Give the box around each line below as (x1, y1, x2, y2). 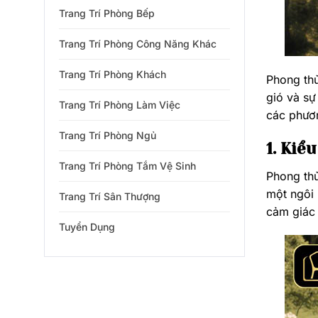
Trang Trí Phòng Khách (59, 68, 166, 80)
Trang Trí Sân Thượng (59, 190, 160, 202)
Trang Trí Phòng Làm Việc (59, 99, 180, 111)
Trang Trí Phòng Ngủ (59, 129, 156, 141)
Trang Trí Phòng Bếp (59, 7, 155, 19)
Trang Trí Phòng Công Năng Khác (59, 38, 216, 50)
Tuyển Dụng (59, 221, 115, 233)
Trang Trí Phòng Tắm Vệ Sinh (59, 160, 196, 172)
